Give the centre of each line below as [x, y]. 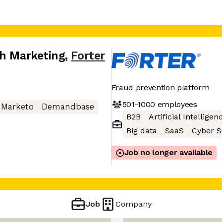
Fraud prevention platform [160, 87]
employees [176, 104]
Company [134, 204]
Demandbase [68, 107]
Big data [141, 131]
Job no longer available [168, 152]
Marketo [17, 107]
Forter [88, 56]
